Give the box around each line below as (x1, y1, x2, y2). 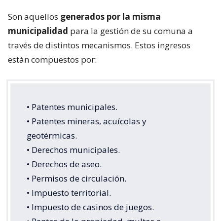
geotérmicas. (27, 129, 77, 141)
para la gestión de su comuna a (70, 25, 193, 37)
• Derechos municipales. (27, 144, 120, 155)
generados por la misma (60, 10, 161, 22)
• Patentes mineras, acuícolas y (27, 115, 147, 127)
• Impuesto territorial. (27, 186, 111, 198)
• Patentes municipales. (27, 101, 117, 112)
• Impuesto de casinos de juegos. (27, 201, 154, 213)
